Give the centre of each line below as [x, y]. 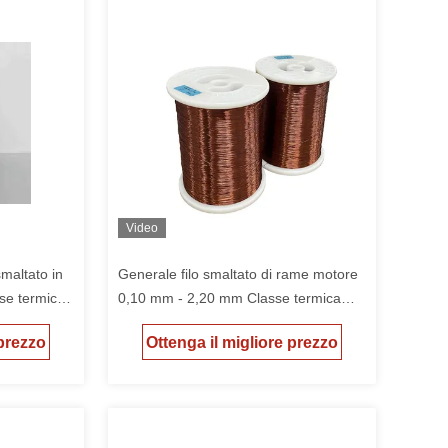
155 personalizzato [178, 322]
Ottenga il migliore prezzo [242, 343]
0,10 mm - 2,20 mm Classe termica [229, 298]
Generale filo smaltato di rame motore [238, 274]
